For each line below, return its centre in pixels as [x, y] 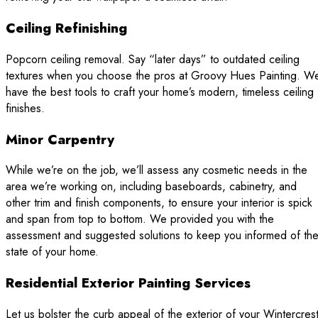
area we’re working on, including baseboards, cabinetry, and [151, 187]
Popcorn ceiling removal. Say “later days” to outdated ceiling [153, 59]
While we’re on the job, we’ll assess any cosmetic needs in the [157, 170]
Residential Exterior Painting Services [128, 283]
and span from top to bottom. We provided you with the [140, 219]
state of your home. [52, 252]
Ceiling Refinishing [66, 28]
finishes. [25, 108]
